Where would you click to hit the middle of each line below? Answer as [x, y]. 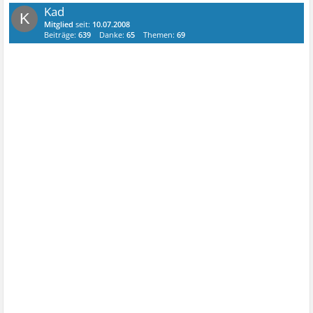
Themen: [160, 35]
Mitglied [59, 24]
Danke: [113, 35]
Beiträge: [61, 35]
